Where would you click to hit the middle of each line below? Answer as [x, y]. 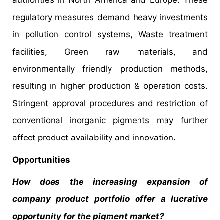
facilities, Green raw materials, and [110, 51]
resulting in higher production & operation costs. [110, 86]
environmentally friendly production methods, [110, 69]
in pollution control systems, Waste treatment [110, 34]
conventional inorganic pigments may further [110, 120]
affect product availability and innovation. [94, 137]
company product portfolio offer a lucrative [110, 199]
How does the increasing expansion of [110, 181]
